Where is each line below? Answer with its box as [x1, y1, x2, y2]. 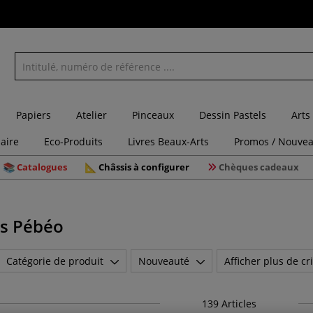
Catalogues [17, 161, 67, 173]
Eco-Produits [44, 135, 103, 148]
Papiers [16, 108, 51, 122]
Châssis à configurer [99, 161, 189, 173]
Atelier [76, 108, 107, 122]
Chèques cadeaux [219, 161, 299, 173]
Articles [221, 297, 257, 310]
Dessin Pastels [199, 108, 266, 122]
